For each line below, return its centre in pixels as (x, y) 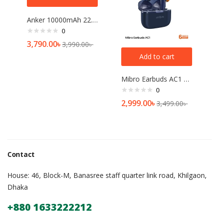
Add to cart (157, 57)
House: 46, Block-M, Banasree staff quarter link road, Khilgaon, (107, 175)
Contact (21, 154)
